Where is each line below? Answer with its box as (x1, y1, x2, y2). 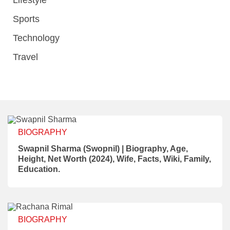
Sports (13, 14, 40, 24)
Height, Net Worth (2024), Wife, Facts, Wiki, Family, (18, 155, 211, 163)
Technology (13, 33, 60, 43)
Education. (18, 165, 60, 174)
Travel (13, 52, 38, 62)
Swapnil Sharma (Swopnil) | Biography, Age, (18, 144, 188, 153)
